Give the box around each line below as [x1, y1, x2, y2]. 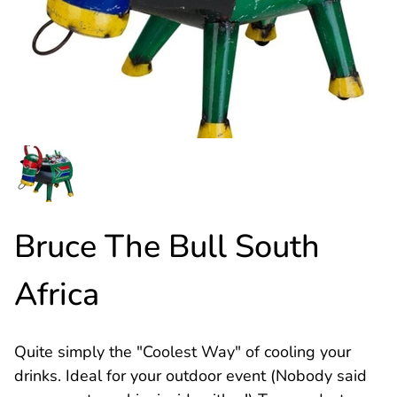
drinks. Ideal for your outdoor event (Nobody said [14, 365, 367, 386]
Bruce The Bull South [14, 225, 320, 269]
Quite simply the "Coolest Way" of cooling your [14, 341, 351, 362]
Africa [14, 273, 99, 316]
